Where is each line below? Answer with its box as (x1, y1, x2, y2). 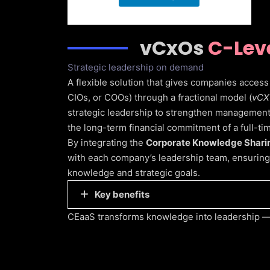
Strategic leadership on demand (67, 61, 204, 74)
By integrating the (67, 137, 146, 149)
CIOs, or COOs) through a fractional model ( (67, 92, 252, 104)
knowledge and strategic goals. (67, 167, 200, 179)
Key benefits (95, 189, 149, 201)
